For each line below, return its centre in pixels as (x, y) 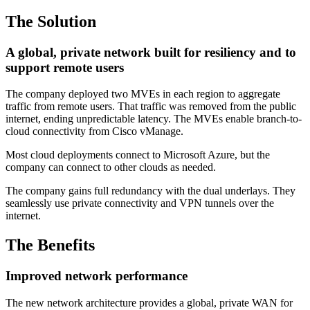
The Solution (51, 21)
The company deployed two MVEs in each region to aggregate (143, 94)
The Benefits (50, 245)
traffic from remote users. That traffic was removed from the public (151, 107)
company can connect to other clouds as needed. (111, 167)
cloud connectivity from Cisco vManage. (94, 131)
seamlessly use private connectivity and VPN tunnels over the (140, 203)
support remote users (65, 67)
